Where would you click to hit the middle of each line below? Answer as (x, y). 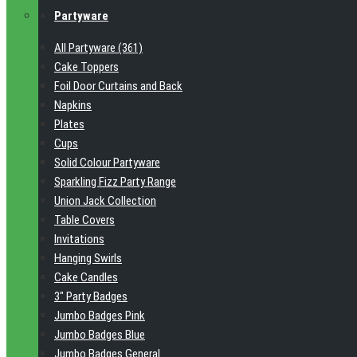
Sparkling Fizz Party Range (115, 182)
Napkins (73, 105)
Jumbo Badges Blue (100, 335)
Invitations (79, 239)
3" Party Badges (91, 296)
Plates (69, 124)
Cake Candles (86, 277)
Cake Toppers (86, 67)
